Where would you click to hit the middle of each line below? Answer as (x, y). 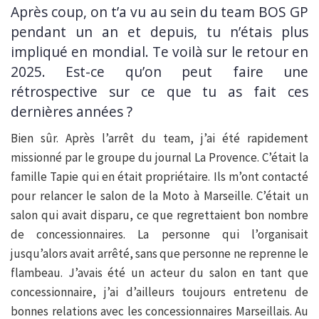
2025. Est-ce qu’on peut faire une (159, 72)
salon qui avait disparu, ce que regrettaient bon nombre (159, 215)
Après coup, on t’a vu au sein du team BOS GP (159, 12)
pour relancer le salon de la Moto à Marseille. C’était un (159, 195)
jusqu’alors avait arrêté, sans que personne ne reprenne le (159, 253)
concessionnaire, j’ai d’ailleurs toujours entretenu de (159, 292)
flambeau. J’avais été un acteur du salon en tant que (159, 272)
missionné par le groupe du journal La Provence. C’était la (159, 157)
